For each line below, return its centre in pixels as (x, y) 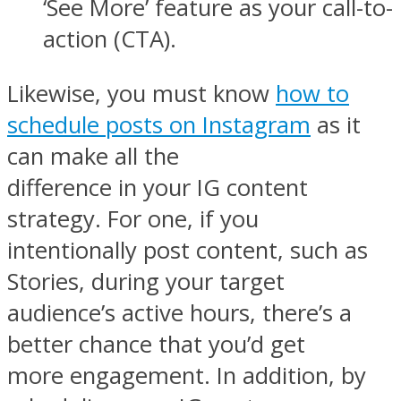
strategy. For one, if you (133, 218)
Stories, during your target (146, 281)
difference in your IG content (158, 187)
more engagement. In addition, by (187, 375)
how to (312, 93)
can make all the (93, 156)
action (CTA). (110, 39)
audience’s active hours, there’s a (179, 312)
